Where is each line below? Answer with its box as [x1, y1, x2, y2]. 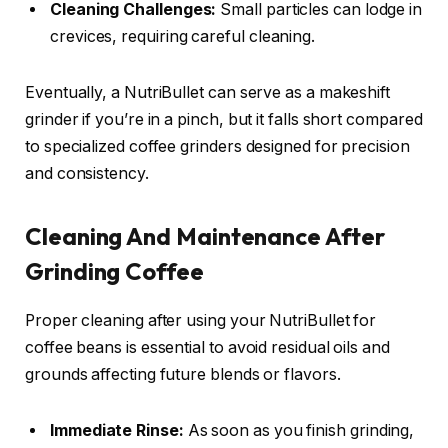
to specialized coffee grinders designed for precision [25, 136, 410, 156]
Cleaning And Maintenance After [25, 221, 385, 252]
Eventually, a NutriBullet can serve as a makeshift [25, 82, 391, 102]
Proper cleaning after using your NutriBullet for [25, 311, 377, 331]
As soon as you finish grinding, [183, 420, 415, 440]
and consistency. [25, 163, 149, 183]
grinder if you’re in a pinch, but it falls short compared [25, 109, 423, 129]
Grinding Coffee [25, 256, 204, 287]
